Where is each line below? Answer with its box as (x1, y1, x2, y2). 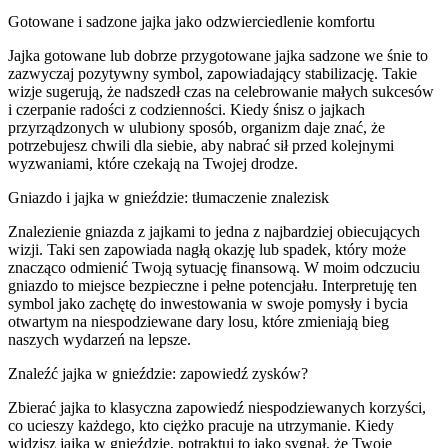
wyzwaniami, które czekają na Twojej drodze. (8, 154, 298, 172)
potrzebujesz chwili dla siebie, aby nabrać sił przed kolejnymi (8, 136, 394, 154)
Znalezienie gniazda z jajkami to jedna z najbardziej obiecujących (8, 222, 420, 240)
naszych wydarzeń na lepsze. (8, 330, 191, 348)
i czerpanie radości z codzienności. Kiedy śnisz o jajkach (8, 100, 365, 118)
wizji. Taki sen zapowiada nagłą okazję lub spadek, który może (8, 240, 406, 258)
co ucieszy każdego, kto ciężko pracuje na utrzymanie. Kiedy (8, 416, 394, 434)
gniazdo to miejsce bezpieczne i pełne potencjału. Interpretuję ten (8, 276, 417, 294)
